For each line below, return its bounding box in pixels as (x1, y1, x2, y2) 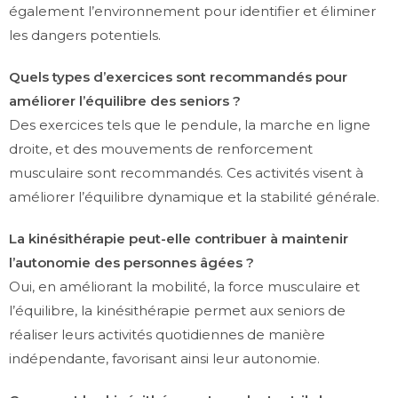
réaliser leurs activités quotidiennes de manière (9, 326, 325, 344)
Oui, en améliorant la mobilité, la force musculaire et (9, 278, 360, 296)
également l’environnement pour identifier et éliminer (9, 3, 376, 20)
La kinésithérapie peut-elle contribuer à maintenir (9, 230, 348, 248)
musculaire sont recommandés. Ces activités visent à (9, 164, 363, 182)
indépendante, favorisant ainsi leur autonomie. (9, 350, 320, 368)
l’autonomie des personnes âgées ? (9, 254, 254, 272)
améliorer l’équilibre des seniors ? (9, 92, 241, 110)
